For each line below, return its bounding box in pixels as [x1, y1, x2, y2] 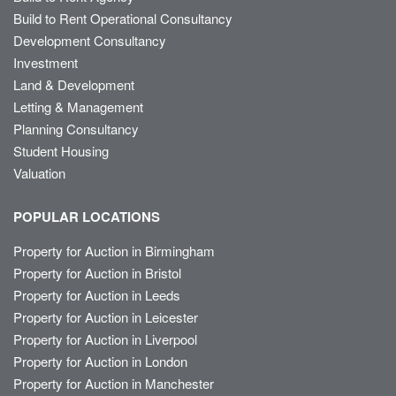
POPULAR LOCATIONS [13, 207, 160, 227]
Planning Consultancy [13, 119, 139, 139]
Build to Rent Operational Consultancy [13, 9, 232, 28]
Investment [13, 53, 78, 72]
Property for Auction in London [13, 352, 187, 371]
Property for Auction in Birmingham [13, 241, 215, 261]
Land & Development [13, 75, 134, 95]
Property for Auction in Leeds [13, 286, 180, 305]
